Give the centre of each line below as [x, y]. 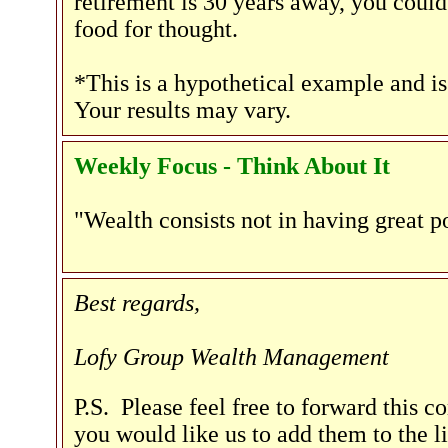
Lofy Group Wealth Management [231, 357]
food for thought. [156, 29]
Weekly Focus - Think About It [232, 166]
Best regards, [137, 303]
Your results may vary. [182, 110]
